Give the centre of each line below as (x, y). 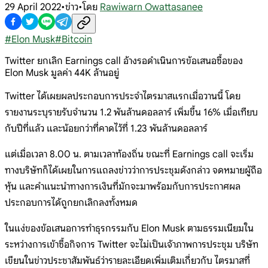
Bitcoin (77, 39)
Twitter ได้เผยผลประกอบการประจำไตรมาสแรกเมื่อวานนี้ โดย (123, 96)
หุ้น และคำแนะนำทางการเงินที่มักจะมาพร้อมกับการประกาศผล (123, 186)
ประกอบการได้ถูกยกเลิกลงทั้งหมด (71, 202)
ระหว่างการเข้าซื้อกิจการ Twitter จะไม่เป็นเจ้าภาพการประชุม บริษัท (132, 244)
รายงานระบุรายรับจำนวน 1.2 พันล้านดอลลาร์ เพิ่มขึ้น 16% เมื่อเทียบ (131, 112)
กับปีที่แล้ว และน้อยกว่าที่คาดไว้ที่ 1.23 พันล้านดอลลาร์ (106, 128)
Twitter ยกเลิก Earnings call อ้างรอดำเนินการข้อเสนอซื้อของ (124, 61)
